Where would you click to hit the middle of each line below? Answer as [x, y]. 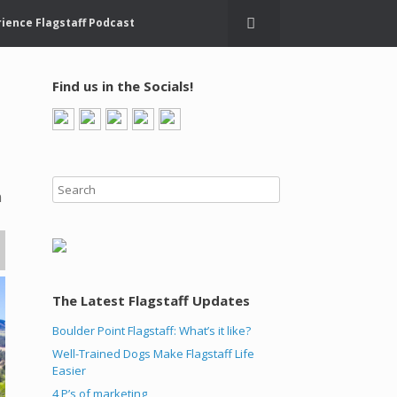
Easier [70, 370]
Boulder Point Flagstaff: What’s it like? [152, 330]
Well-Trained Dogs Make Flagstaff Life [154, 353]
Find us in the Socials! [123, 86]
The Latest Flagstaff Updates [152, 300]
